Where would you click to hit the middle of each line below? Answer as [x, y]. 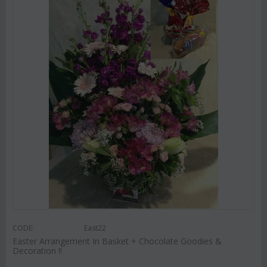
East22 [95, 228]
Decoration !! [37, 251]
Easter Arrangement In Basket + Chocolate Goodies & [117, 241]
